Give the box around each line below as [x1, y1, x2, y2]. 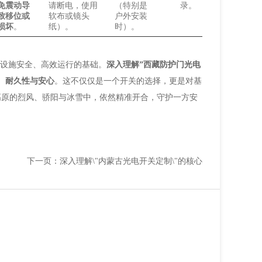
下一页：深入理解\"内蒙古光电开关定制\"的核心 [27, 157, 202, 166]
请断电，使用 [48, 1, 98, 10]
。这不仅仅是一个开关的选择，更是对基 [54, 77, 202, 85]
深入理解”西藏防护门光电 [106, 60, 201, 69]
